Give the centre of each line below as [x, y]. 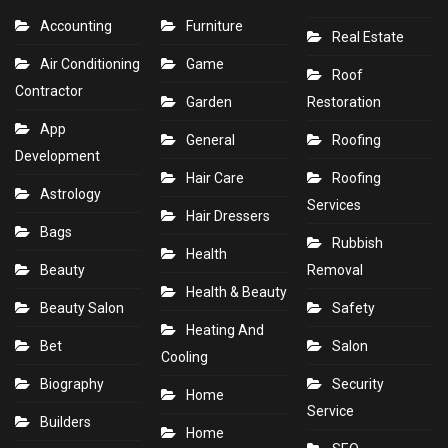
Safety [353, 308]
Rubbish [357, 243]
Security [358, 384]
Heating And [225, 330]
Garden [209, 102]
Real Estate [368, 37]
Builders [65, 422]
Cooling [184, 357]
